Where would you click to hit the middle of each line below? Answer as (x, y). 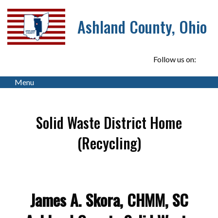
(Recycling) (109, 143)
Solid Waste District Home (109, 123)
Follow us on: (175, 59)
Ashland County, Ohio (142, 27)
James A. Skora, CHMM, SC (109, 200)
